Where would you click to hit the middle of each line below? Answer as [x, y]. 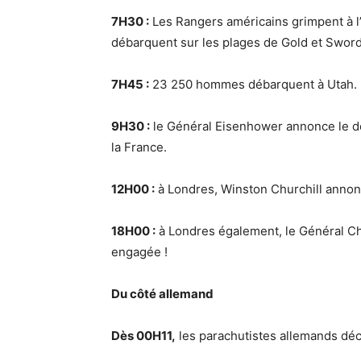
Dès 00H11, [143, 336]
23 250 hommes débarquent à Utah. [253, 85]
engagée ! [139, 252]
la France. [139, 147]
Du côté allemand [162, 294]
